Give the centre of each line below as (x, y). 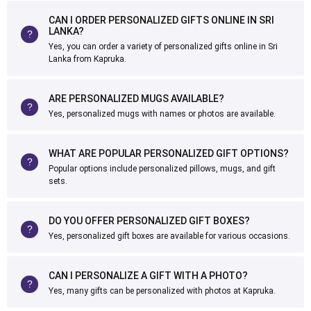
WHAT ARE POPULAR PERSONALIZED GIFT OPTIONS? (169, 153)
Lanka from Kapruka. (87, 59)
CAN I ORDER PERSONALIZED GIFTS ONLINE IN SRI (161, 20)
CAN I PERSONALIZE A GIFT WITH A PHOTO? (148, 276)
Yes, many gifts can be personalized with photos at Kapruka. (162, 291)
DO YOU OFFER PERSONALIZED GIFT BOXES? (149, 221)
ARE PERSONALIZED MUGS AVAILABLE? (136, 99)
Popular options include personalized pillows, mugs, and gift (162, 169)
